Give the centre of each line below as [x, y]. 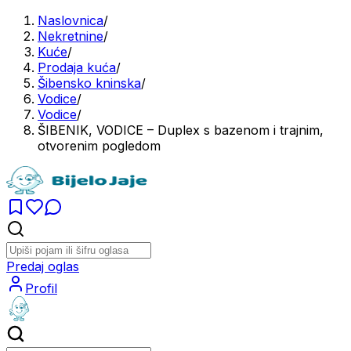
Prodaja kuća [77, 67]
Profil [41, 288]
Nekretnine [71, 36]
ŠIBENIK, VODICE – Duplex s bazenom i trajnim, [181, 130]
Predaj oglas [43, 266]
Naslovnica [71, 20]
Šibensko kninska [89, 83]
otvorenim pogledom [99, 146]
